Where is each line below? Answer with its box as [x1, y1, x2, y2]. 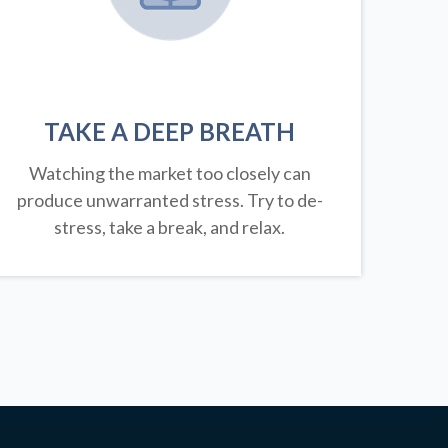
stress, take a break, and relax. [54, 216, 286, 239]
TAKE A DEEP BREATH [44, 117, 296, 147]
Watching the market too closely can [28, 162, 311, 185]
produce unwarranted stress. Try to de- [16, 189, 323, 212]
